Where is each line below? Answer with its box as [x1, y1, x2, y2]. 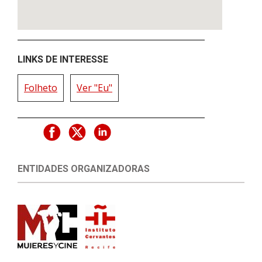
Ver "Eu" [77, 81, 112, 95]
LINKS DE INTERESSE [18, 54, 108, 65]
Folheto [24, 81, 57, 95]
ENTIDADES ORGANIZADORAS [18, 163, 150, 175]
